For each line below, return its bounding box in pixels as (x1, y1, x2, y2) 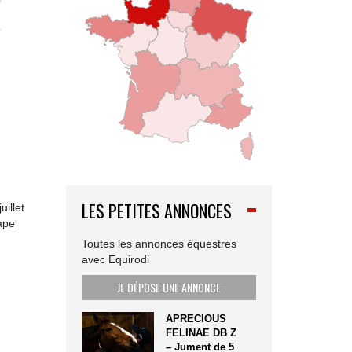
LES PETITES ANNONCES (81, 198, 232, 224)
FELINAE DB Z (166, 327, 237, 339)
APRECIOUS (166, 313, 227, 325)
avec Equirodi (81, 253, 149, 266)
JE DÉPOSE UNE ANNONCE (116, 279, 221, 296)
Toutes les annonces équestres (81, 237, 236, 251)
